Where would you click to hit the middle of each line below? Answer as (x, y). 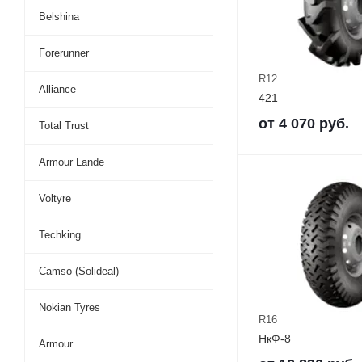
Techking (60, 235)
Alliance (57, 89)
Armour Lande (72, 162)
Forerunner (64, 53)
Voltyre (55, 198)
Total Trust (64, 126)
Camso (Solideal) (79, 271)
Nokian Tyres (69, 307)
